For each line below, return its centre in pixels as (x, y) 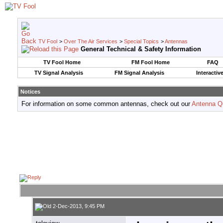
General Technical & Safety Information (141, 49)
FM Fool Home (150, 62)
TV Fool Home (62, 62)
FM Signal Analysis (139, 73)
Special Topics (141, 41)
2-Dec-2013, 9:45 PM (78, 206)
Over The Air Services (91, 41)
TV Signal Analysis (58, 73)
